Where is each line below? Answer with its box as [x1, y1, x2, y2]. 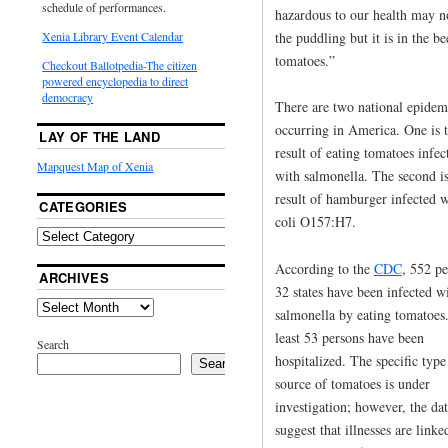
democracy [42, 88, 94, 105]
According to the [274, 259, 374, 279]
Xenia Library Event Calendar [42, 27, 184, 44]
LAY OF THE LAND [39, 126, 161, 146]
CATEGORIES [39, 196, 128, 216]
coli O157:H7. [274, 212, 356, 232]
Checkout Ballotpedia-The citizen [42, 56, 198, 73]
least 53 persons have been [274, 328, 424, 348]
